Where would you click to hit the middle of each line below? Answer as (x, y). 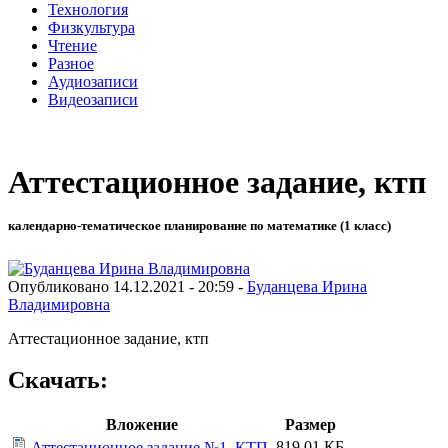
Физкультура (91, 27)
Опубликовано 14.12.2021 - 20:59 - (127, 286)
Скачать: (58, 380)
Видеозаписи (93, 99)
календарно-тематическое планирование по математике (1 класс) (199, 226)
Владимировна (59, 304)
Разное (71, 63)
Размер (310, 425)
